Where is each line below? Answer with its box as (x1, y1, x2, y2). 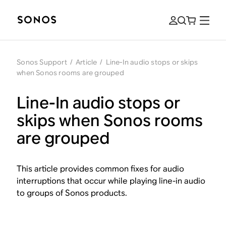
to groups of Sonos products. (17, 188, 128, 198)
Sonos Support (17, 58, 67, 67)
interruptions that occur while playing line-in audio (17, 176, 206, 186)
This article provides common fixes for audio (17, 163, 185, 174)
